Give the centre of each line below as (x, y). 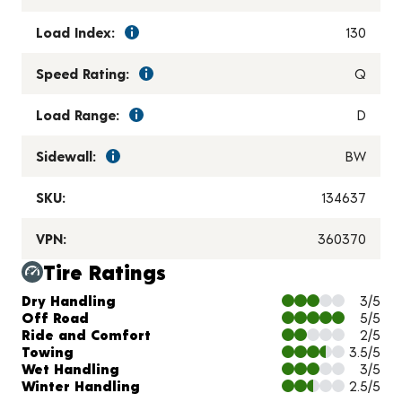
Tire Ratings (105, 272)
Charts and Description (136, 283)
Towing (48, 352)
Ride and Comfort (86, 335)
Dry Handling (69, 301)
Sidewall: (66, 156)
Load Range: (78, 115)
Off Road (55, 318)
